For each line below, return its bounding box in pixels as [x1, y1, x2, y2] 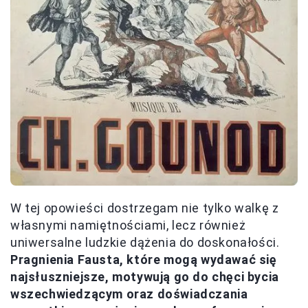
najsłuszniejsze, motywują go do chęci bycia [10, 269, 279, 285]
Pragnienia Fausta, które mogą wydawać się [10, 252, 277, 267]
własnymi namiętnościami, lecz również [10, 218, 246, 233]
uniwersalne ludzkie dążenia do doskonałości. [10, 235, 280, 250]
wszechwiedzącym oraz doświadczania [10, 287, 248, 302]
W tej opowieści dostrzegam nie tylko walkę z [10, 201, 279, 216]
